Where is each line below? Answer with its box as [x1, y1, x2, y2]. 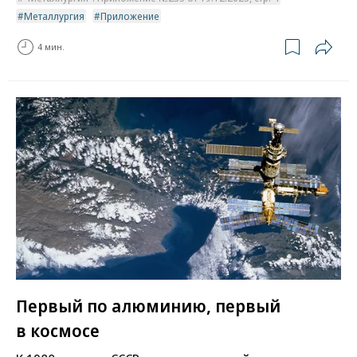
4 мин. [37, 41, 65, 53]
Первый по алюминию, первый [16, 293, 280, 318]
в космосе [16, 318, 100, 343]
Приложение [100, 8, 159, 23]
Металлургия [24, 8, 84, 23]
